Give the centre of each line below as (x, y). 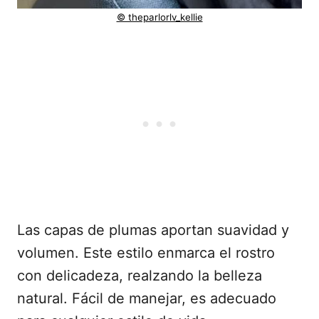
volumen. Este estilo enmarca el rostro (146, 252)
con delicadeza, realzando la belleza (140, 275)
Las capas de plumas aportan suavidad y (153, 230)
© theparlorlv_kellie (159, 17)
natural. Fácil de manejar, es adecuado (147, 298)
